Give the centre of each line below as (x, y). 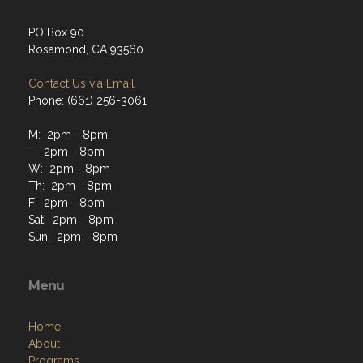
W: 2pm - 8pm (69, 169)
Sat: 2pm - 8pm (71, 220)
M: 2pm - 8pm (68, 135)
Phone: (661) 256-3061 (88, 100)
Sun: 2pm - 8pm (73, 237)
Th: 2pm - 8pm (70, 186)
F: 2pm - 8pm (66, 203)
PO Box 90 (56, 32)
